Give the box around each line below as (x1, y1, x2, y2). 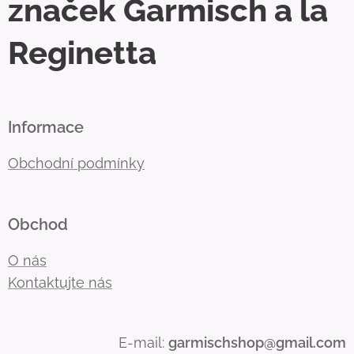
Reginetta (8, 34, 156, 71)
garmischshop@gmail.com (168, 334, 346, 351)
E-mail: (119, 334, 168, 351)
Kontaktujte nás (8, 274, 112, 291)
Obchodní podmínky (8, 155, 145, 171)
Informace (8, 118, 84, 137)
